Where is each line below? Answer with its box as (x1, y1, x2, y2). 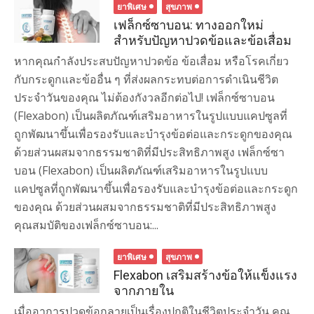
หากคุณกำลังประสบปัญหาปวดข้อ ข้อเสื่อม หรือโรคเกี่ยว (14, 53, 289, 69)
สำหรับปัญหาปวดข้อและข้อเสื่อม (114, 33, 292, 48)
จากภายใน (114, 283, 175, 298)
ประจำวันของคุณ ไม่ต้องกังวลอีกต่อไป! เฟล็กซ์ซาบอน (14, 90, 275, 105)
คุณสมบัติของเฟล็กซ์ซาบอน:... (14, 217, 158, 233)
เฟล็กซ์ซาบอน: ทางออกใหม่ (114, 18, 264, 32)
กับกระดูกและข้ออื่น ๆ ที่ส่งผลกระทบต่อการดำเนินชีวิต (14, 71, 278, 87)
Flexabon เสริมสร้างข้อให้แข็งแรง (114, 268, 298, 282)
